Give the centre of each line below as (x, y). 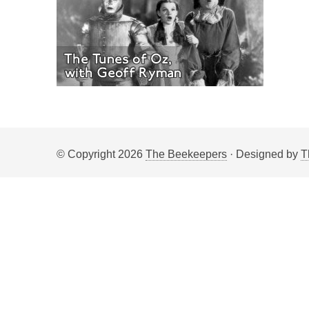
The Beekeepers (186, 154)
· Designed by (264, 154)
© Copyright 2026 (101, 154)
